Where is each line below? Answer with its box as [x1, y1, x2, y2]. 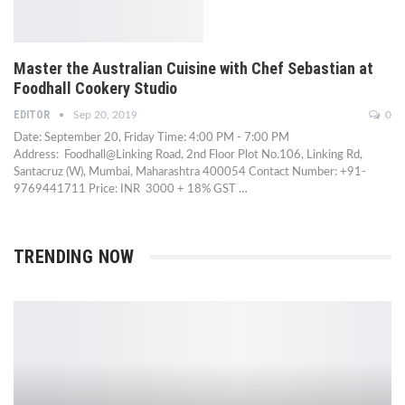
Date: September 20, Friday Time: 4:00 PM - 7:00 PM [14, 132, 289, 145]
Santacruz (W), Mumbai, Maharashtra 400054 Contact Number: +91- [14, 166, 366, 179]
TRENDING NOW [14, 246, 135, 268]
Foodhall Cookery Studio [14, 79, 177, 99]
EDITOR [14, 108, 52, 122]
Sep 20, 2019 [73, 109, 137, 121]
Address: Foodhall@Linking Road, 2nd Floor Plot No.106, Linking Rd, [14, 149, 363, 162]
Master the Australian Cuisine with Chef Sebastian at [14, 59, 373, 79]
